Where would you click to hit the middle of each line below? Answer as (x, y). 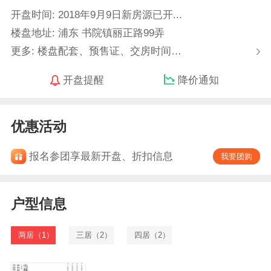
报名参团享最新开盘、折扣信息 (101, 157)
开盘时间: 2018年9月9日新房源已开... (96, 15)
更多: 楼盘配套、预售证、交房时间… (96, 51)
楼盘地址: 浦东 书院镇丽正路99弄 (87, 33)
